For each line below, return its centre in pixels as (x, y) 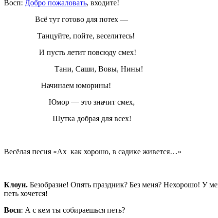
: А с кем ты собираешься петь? (73, 210)
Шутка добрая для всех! (68, 118)
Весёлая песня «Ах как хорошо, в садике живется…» (93, 151)
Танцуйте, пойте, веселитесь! (69, 36)
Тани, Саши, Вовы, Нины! (73, 69)
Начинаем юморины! (57, 85)
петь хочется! (26, 193)
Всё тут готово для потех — (66, 19)
